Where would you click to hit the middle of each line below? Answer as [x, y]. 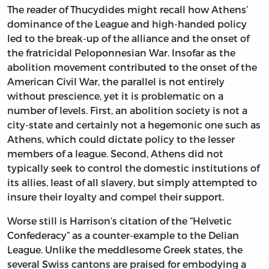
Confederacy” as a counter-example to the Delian [123, 235]
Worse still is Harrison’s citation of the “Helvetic [119, 221]
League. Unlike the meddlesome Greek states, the [125, 250]
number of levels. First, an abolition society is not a [127, 110]
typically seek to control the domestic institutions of [133, 168]
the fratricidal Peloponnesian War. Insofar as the [121, 53]
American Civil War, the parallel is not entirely [116, 82]
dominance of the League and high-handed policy [127, 24]
